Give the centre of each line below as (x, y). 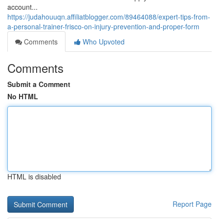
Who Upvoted (103, 42)
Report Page (192, 204)
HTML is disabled (34, 176)
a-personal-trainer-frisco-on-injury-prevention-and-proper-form (103, 26)
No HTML (23, 96)
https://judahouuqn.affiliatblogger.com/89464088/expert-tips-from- (109, 17)
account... (22, 7)
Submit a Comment (39, 84)
